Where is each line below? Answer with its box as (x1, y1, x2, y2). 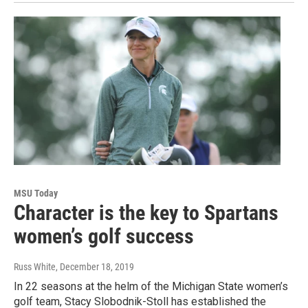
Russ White (14, 261, 56, 273)
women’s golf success (14, 224, 194, 249)
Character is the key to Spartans (14, 201, 278, 225)
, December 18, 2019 (56, 261, 134, 273)
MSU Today (14, 188, 58, 199)
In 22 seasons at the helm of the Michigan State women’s (14, 280, 288, 294)
